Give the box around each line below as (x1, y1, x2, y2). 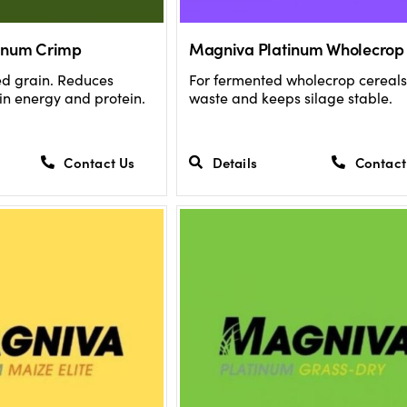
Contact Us (64, 152, 135, 172)
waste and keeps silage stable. (188, 88, 392, 108)
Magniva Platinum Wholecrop (188, 37, 404, 61)
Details (212, 152, 258, 172)
